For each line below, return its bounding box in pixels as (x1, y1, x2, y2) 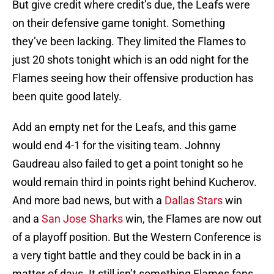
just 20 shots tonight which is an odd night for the (12, 53, 249, 67)
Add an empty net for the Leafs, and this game (12, 120, 237, 134)
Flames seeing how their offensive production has (12, 72, 253, 85)
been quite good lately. (12, 90, 122, 103)
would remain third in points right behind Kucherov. (12, 176, 257, 189)
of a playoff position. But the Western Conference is (12, 231, 261, 244)
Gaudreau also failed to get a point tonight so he (12, 157, 243, 171)
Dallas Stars (165, 194, 223, 207)
